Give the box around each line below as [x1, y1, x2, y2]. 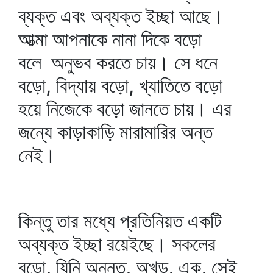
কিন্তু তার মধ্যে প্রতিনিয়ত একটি [18, 209, 222, 233]
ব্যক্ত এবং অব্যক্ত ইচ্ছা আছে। [18, 4, 224, 28]
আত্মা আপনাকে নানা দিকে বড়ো [18, 27, 202, 51]
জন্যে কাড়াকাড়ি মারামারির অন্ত [18, 120, 213, 144]
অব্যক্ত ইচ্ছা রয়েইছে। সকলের [18, 232, 216, 256]
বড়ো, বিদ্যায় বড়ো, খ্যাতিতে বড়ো [18, 74, 222, 97]
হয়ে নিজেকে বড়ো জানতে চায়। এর [18, 97, 232, 121]
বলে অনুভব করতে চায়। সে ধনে [18, 51, 218, 74]
